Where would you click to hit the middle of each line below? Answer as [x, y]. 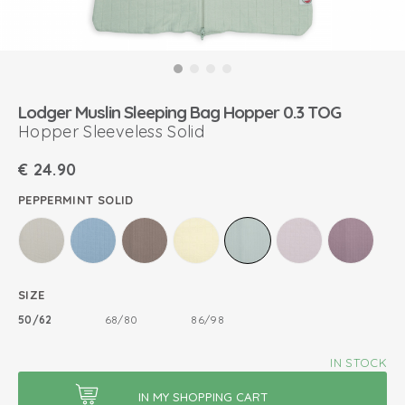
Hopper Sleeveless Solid [112, 132]
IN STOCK [358, 363]
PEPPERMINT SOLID [76, 200]
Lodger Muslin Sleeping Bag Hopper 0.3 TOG [179, 112]
